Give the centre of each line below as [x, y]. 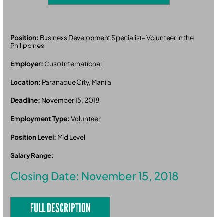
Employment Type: [41, 119]
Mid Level [71, 137]
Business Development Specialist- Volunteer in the [117, 37]
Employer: [27, 63]
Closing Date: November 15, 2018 [95, 176]
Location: [26, 82]
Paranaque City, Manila [77, 82]
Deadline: [26, 100]
